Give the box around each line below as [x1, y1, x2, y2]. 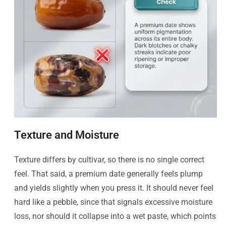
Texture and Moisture [14, 129, 119, 142]
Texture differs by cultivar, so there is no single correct [14, 155, 204, 165]
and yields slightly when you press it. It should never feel [14, 183, 213, 193]
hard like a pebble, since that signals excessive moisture [14, 197, 212, 207]
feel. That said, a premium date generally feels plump [14, 169, 203, 179]
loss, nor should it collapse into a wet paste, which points [14, 211, 216, 221]
